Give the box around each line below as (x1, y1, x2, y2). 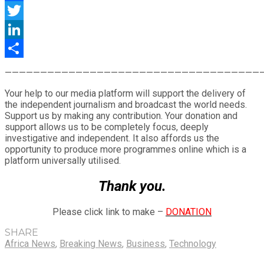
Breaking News (60, 237, 122, 249)
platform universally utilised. (5, 154, 121, 166)
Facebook (5, 4, 45, 16)
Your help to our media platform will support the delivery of (5, 87, 246, 99)
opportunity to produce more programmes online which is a (5, 143, 246, 155)
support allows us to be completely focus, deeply (5, 121, 209, 133)
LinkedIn (5, 42, 40, 54)
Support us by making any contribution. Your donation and (5, 110, 237, 121)
